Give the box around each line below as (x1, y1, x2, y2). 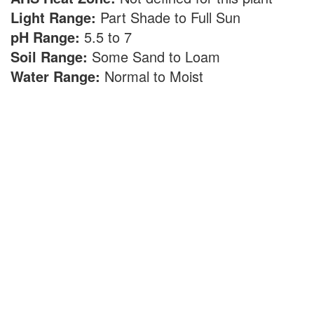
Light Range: (11, 7, 96, 27)
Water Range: (11, 66, 100, 86)
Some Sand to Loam (88, 46, 228, 67)
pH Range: (11, 27, 80, 47)
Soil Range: (11, 46, 88, 67)
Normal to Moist (100, 66, 212, 86)
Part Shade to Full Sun (96, 7, 249, 27)
